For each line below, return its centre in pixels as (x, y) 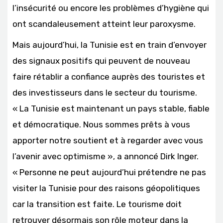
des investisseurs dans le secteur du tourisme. (105, 92)
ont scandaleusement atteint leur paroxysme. (104, 24)
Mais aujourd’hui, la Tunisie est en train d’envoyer (110, 45)
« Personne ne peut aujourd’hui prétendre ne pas (109, 172)
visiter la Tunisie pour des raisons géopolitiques (106, 188)
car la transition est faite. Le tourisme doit (97, 204)
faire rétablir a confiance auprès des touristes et (109, 76)
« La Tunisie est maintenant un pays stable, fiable (111, 108)
